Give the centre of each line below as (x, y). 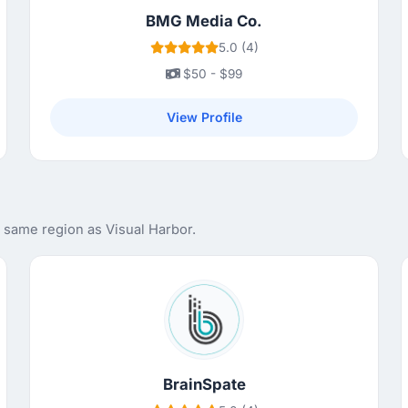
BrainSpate (204, 385)
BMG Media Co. (204, 21)
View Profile (204, 117)
